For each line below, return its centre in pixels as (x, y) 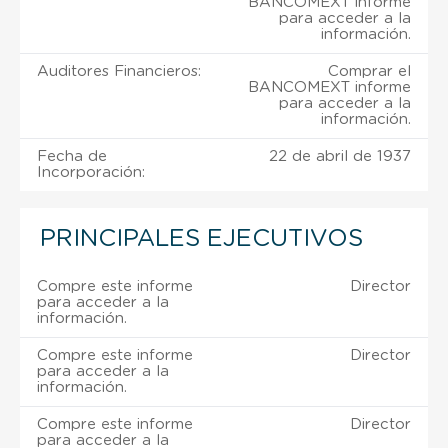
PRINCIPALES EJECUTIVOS (201, 238)
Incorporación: (91, 172)
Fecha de (72, 156)
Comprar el (369, 71)
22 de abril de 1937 (340, 156)
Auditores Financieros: (119, 71)
